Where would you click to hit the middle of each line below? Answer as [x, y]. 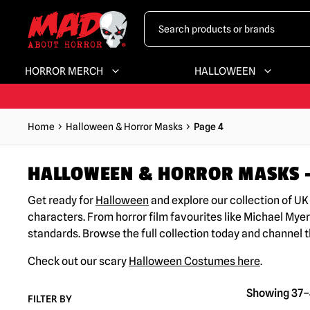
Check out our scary [78, 261]
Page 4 [209, 127]
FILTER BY [50, 299]
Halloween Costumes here [194, 261]
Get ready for [62, 200]
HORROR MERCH [64, 71]
